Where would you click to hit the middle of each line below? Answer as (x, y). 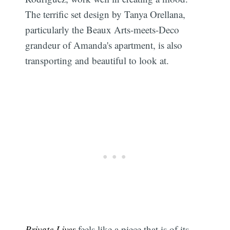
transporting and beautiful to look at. (97, 61)
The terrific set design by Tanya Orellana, (106, 14)
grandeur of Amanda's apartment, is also (104, 45)
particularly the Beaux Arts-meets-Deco (102, 30)
